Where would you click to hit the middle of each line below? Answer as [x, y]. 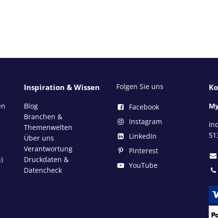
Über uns [39, 138]
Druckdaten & [46, 159]
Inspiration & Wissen [62, 87]
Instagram [145, 121]
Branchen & [43, 116]
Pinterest [144, 150]
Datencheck [43, 170]
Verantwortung [48, 148]
